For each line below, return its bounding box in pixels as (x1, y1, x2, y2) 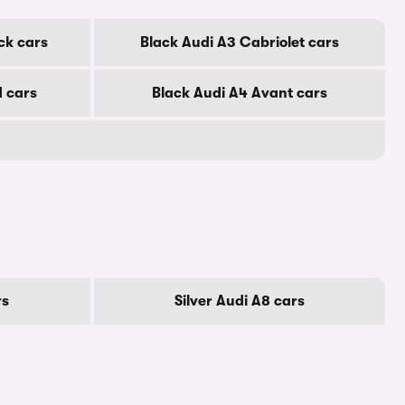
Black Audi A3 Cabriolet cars (140, 34, 339, 51)
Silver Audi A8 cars (174, 293, 305, 309)
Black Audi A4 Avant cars (152, 85, 327, 101)
